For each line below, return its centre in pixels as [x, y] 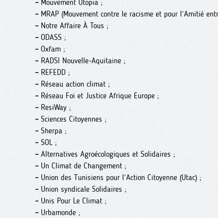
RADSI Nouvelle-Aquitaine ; [82, 61]
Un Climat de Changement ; [82, 166]
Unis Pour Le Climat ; [73, 201]
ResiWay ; [55, 107]
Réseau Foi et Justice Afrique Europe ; [99, 96]
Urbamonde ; [59, 212]
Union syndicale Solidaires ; [82, 189]
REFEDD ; [54, 72]
